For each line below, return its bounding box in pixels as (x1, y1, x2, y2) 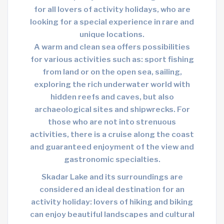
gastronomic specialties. (63, 154, 160, 164)
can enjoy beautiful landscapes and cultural (29, 209, 194, 219)
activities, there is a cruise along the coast (30, 129, 194, 139)
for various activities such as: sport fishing (30, 54, 194, 64)
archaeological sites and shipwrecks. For (34, 104, 190, 114)
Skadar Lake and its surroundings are (41, 172, 183, 182)
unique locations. (79, 29, 144, 39)
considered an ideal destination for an (39, 184, 184, 194)
